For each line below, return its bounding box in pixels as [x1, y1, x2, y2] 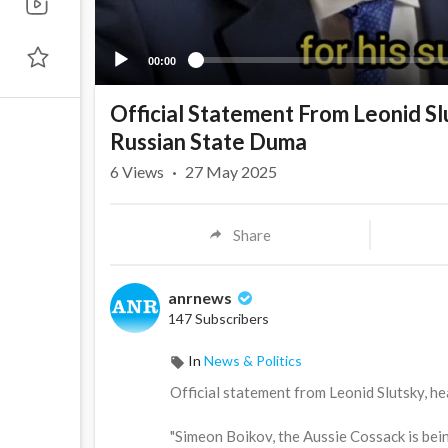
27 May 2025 [185, 162, 277, 182]
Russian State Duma [110, 128, 307, 156]
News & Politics [204, 352, 302, 370]
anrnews [168, 288, 235, 308]
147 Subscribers [168, 310, 269, 328]
